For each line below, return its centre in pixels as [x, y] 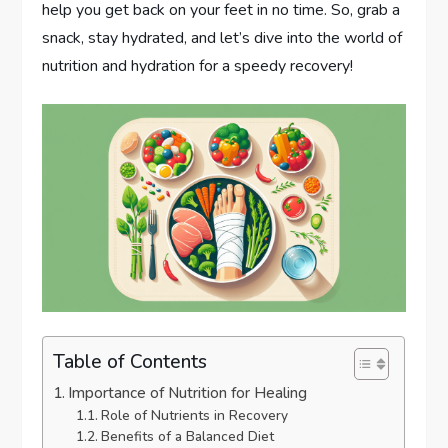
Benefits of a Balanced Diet [187, 436]
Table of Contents [130, 361]
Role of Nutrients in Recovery [194, 415]
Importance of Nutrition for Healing [188, 392]
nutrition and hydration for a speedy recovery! [198, 66]
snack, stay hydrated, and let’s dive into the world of [222, 38]
